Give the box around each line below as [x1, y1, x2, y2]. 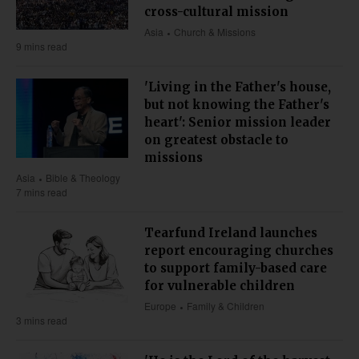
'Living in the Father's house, [144, 79, 331, 95]
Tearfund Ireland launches [144, 225, 317, 241]
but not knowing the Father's [144, 97, 329, 113]
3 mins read [16, 313, 67, 328]
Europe [144, 299, 176, 313]
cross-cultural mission [144, 4, 288, 20]
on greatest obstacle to [144, 132, 288, 148]
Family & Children [187, 299, 265, 313]
